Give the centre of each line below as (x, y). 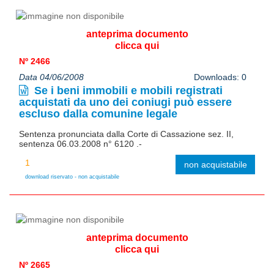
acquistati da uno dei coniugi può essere (125, 102)
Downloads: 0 (220, 77)
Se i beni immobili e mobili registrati (127, 90)
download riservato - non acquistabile (72, 176)
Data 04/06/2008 (51, 77)
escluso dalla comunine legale (98, 113)
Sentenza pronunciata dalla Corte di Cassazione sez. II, (126, 134)
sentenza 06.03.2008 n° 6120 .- (80, 143)
